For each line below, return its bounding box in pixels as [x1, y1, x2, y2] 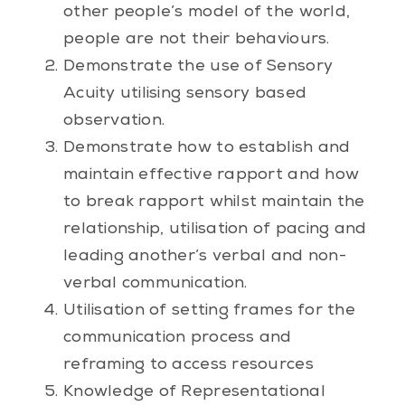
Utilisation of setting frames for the [62, 302, 355, 319]
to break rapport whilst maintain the [62, 193, 365, 211]
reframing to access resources [62, 356, 314, 373]
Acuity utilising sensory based [62, 85, 307, 102]
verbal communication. [62, 275, 248, 292]
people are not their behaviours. [62, 31, 330, 48]
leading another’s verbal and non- [62, 248, 346, 265]
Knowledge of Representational [62, 383, 325, 400]
